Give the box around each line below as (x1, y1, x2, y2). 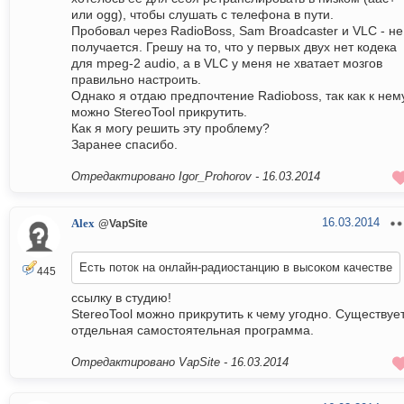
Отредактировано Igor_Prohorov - (71, 170, 262, 184)
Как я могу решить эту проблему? (71, 121, 270, 136)
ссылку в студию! (71, 290, 171, 306)
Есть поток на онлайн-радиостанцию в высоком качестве (79, 261, 392, 275)
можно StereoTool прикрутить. (71, 105, 247, 120)
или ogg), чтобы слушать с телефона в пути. (71, 7, 334, 23)
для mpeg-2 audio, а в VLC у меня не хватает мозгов (71, 56, 382, 71)
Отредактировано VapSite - (71, 355, 231, 370)
